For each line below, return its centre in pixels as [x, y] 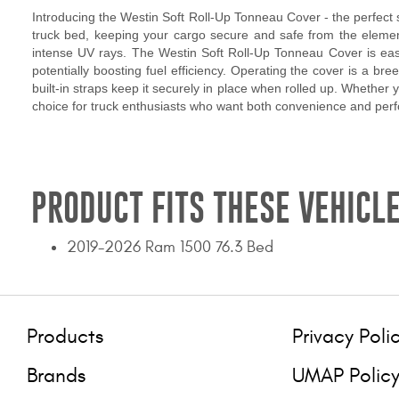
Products [65, 337]
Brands [56, 375]
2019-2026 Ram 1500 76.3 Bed [170, 248]
